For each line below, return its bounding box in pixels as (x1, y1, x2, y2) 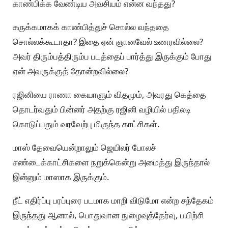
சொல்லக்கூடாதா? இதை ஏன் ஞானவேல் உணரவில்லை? (13, 36, 203, 48)
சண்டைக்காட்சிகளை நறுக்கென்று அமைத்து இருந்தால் (13, 156, 210, 168)
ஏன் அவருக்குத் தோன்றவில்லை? (13, 65, 128, 77)
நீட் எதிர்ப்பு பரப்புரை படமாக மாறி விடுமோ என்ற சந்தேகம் (13, 194, 214, 206)
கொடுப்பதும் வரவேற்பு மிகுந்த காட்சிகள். (13, 118, 160, 130)
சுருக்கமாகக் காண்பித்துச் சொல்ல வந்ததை (13, 21, 169, 33)
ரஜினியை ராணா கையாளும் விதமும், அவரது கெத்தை (13, 89, 206, 101)
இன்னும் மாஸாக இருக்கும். (13, 170, 109, 183)
